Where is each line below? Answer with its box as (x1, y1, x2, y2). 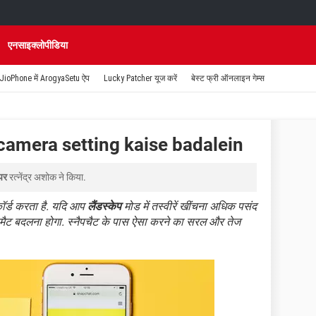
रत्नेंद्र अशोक (9, 171, 56, 183)
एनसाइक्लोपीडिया (8, 39, 68, 51)
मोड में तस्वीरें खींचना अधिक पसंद (121, 200, 257, 213)
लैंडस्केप (87, 200, 121, 213)
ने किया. (56, 171, 86, 183)
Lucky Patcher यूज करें (104, 73, 177, 83)
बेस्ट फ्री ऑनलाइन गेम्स (191, 73, 265, 83)
